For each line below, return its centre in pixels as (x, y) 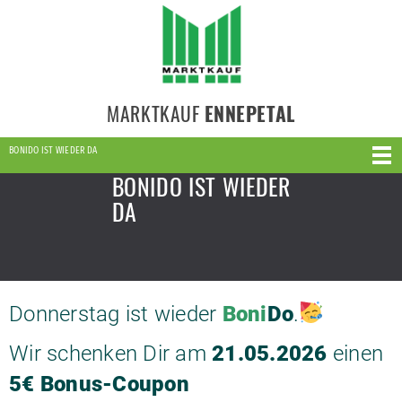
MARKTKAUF (156, 113)
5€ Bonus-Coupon (99, 384)
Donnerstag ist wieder (116, 314)
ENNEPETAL (249, 113)
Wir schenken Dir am (108, 354)
